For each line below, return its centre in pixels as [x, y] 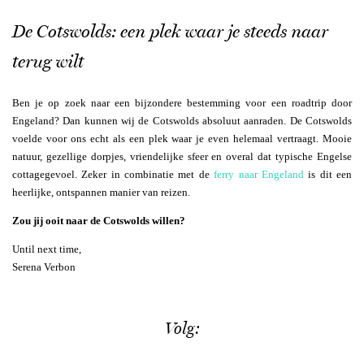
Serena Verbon [44, 267]
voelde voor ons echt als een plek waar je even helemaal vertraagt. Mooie [182, 139]
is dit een [328, 175]
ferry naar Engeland [259, 175]
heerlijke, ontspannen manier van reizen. [101, 193]
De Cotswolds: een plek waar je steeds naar [170, 32]
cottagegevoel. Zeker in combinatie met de [113, 175]
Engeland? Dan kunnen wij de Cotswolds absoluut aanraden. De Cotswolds [182, 121]
